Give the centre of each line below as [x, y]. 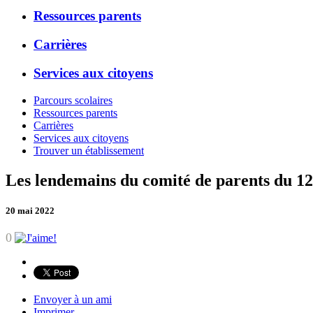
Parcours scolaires [73, 100]
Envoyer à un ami [73, 299]
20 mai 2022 [30, 210]
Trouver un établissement [89, 150]
